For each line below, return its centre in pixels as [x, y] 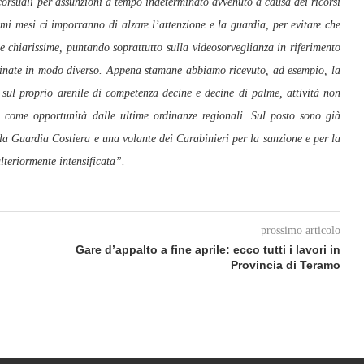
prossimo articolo [300, 230]
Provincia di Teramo [285, 265]
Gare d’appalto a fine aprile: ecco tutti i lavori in [208, 249]
